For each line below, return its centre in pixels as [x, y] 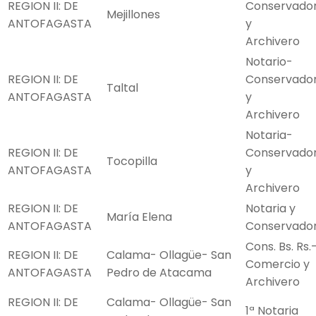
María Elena [139, 217]
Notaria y [271, 209]
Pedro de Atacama [159, 273]
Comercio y [278, 265]
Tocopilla [132, 162]
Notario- [269, 62]
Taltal [122, 88]
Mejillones [133, 15]
